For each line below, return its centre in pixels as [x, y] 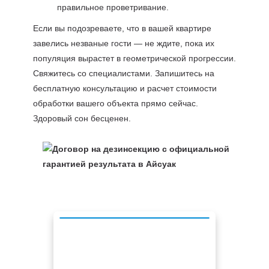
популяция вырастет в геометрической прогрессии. [134, 58]
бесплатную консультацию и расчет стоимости [125, 88]
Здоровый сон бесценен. [82, 118]
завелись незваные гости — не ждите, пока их [123, 43]
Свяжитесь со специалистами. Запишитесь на [123, 73]
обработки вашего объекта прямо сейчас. [115, 103]
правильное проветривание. [113, 7]
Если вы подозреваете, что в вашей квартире [122, 28]
